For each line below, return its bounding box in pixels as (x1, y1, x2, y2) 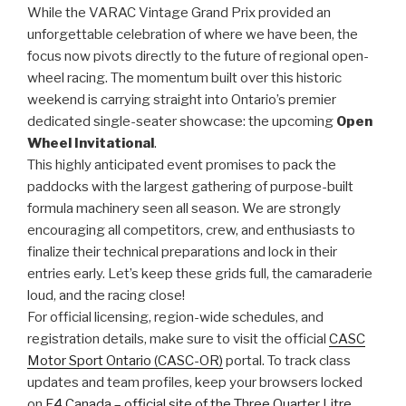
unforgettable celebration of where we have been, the (27, 25, 358, 43)
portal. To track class (223, 352, 351, 369)
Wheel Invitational (27, 134, 154, 151)
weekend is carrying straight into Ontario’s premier (27, 91, 336, 108)
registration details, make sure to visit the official (27, 330, 329, 347)
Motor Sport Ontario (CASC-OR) (27, 352, 223, 369)
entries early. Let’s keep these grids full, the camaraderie (27, 265, 372, 282)
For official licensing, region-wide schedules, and (27, 308, 324, 325)
